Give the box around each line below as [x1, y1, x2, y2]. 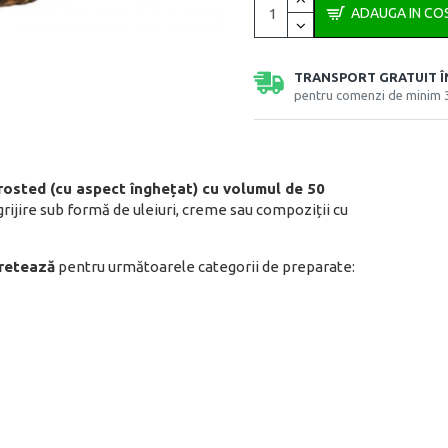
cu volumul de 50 [198, 180, 325, 197]
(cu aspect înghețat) [50, 180, 198, 197]
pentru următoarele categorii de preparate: [55, 258, 355, 275]
